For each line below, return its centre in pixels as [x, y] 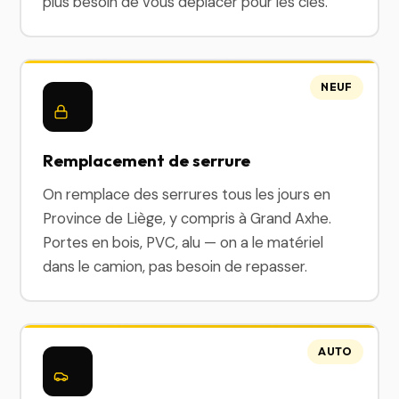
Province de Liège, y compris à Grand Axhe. [187, 218]
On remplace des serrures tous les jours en [187, 194]
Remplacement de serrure [147, 160]
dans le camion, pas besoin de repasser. [175, 266]
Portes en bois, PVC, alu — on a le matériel [183, 242]
